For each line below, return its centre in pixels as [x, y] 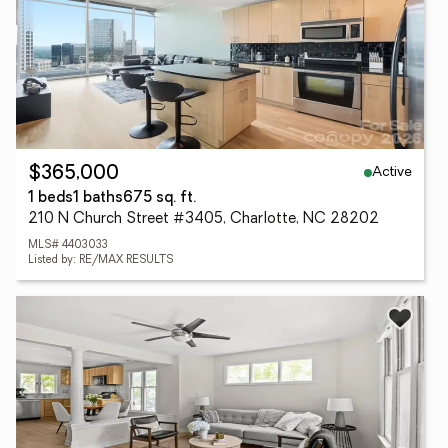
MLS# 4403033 [68, 245]
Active [392, 172]
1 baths [98, 198]
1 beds [50, 198]
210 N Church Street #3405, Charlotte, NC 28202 [203, 219]
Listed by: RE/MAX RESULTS [100, 260]
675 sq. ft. [159, 198]
